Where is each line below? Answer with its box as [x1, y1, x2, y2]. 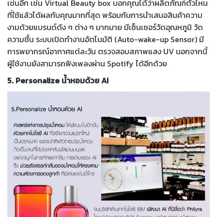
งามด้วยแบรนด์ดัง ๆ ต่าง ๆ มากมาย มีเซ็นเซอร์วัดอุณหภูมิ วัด [7, 21, 203, 33]
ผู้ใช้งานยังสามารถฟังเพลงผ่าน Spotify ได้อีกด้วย [7, 58, 167, 70]
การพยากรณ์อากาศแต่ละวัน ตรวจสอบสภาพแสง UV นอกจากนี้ [7, 46, 207, 58]
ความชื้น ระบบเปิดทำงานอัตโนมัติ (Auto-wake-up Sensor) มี [7, 33, 204, 46]
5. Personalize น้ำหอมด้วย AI [7, 75, 108, 87]
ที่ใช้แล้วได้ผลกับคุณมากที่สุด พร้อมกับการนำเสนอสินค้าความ [7, 9, 202, 21]
